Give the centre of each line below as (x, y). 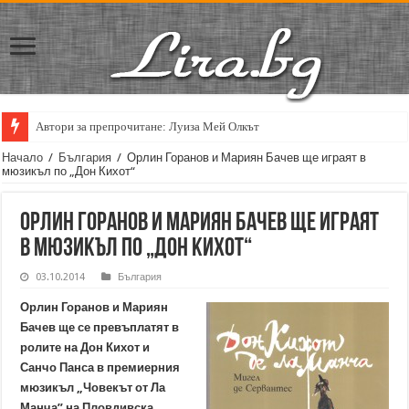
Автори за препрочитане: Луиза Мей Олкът (148, 126)
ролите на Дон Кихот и (85, 347)
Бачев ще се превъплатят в (100, 327)
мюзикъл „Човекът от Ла (93, 388)
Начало (23, 157)
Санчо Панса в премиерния (100, 367)
